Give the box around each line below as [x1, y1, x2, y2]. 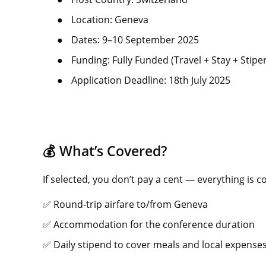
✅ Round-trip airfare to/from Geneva [43, 197, 208, 211]
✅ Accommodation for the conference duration [43, 217, 255, 231]
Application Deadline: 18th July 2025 [71, 73, 230, 87]
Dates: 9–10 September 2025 [71, 33, 199, 46]
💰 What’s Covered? [43, 141, 167, 160]
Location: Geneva [71, 12, 148, 26]
